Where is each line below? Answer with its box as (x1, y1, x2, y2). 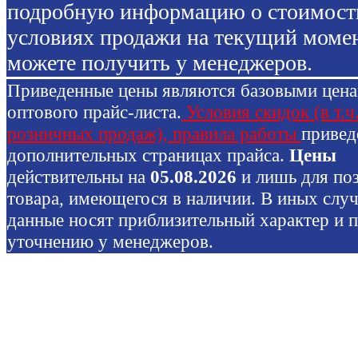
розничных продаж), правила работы (7, 122, 301, 144)
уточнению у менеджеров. (7, 230, 213, 252)
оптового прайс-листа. (7, 101, 181, 122)
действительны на (7, 165, 150, 187)
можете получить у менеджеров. (7, 50, 312, 75)
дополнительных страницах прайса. (7, 144, 289, 165)
